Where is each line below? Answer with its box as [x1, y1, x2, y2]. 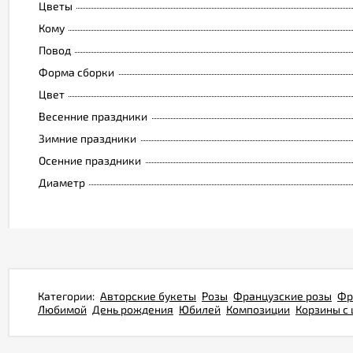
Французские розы [233, 289, 332, 303]
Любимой [38, 303, 87, 316]
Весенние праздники [39, 110, 147, 123]
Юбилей [179, 303, 221, 316]
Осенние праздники [39, 154, 141, 167]
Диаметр [39, 176, 85, 189]
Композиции [226, 303, 290, 316]
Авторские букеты [100, 289, 196, 303]
